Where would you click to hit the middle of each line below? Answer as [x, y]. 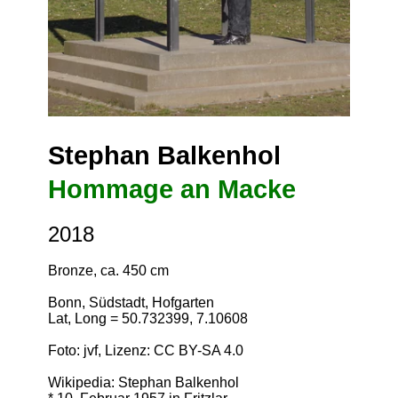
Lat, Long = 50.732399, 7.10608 [148, 318]
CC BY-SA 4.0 [199, 350]
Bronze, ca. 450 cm [108, 270]
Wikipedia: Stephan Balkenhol [143, 382]
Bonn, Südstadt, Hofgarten [131, 302]
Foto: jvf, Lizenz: [101, 350]
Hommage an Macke [172, 190]
